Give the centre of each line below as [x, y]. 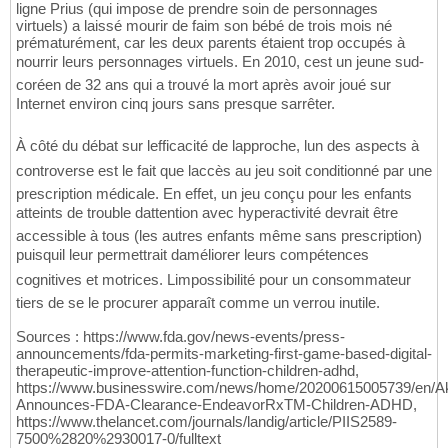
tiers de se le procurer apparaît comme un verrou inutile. [198, 303]
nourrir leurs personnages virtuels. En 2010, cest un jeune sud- [220, 62]
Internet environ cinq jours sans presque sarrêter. [175, 104]
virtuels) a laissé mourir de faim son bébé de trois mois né [204, 26]
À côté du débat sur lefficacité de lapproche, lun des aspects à [217, 146]
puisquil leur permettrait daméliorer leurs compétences [192, 255]
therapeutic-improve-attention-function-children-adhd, [187, 371]
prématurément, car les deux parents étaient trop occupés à [210, 43]
